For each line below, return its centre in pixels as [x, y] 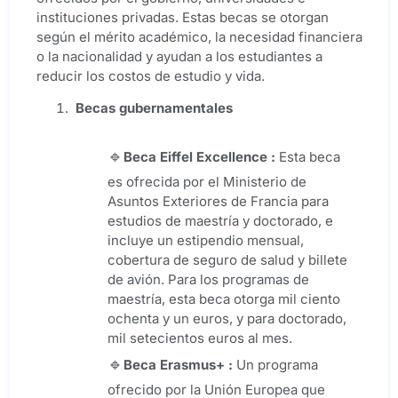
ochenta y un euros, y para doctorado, [227, 318]
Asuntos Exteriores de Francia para [218, 201]
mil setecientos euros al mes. [200, 338]
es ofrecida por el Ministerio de [207, 182]
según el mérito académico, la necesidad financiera [199, 36]
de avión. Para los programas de [208, 279]
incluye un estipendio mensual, [206, 240]
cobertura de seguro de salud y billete [227, 260]
